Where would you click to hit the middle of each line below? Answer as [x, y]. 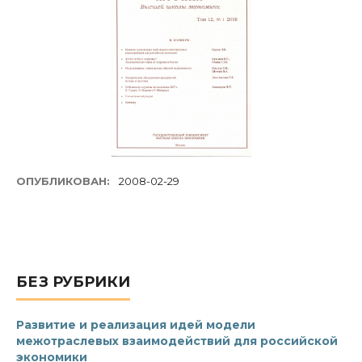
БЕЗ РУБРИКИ [73, 282]
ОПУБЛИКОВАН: [65, 181]
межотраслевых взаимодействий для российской [177, 341]
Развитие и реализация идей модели [136, 325]
